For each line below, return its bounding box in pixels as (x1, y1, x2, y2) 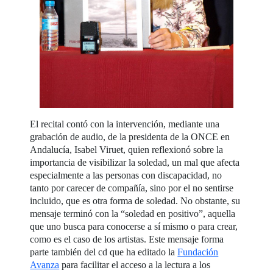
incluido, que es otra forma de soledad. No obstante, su (30, 196, 241, 207)
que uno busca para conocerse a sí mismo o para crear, (30, 221, 238, 232)
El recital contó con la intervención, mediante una (30, 119, 220, 130)
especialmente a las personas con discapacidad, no (30, 170, 222, 181)
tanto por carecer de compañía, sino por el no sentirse (30, 183, 234, 194)
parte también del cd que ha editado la (30, 247, 178, 258)
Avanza (30, 260, 60, 271)
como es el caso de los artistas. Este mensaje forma (30, 234, 224, 245)
